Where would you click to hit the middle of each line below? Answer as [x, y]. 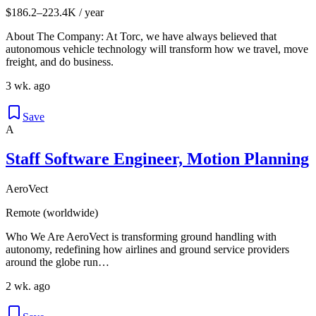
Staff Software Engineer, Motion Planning [157, 159]
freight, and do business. [60, 61]
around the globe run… [57, 262]
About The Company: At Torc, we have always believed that [141, 36]
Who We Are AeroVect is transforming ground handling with [141, 237]
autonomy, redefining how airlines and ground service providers [147, 250]
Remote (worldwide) [52, 213]
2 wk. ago [28, 286]
